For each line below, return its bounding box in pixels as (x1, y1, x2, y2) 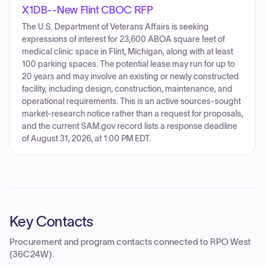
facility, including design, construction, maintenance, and (22, 85, 232, 93)
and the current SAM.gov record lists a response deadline (22, 122, 237, 131)
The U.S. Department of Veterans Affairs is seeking (22, 22, 209, 31)
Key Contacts (9, 214, 93, 230)
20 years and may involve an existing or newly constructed (22, 72, 239, 81)
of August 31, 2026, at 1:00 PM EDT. (22, 134, 151, 143)
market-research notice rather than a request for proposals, (22, 109, 243, 118)
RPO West (210, 237, 251, 247)
